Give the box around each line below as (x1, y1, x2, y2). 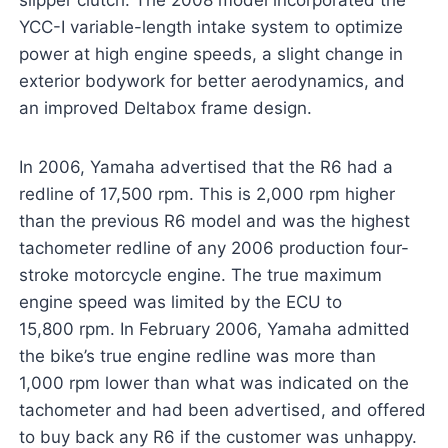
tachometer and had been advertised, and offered (18, 400, 426, 421)
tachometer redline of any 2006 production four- (18, 238, 409, 259)
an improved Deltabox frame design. (18, 98, 312, 119)
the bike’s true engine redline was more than (18, 346, 376, 367)
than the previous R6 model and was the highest (18, 211, 410, 232)
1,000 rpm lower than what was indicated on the (18, 373, 409, 394)
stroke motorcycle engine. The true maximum (18, 265, 382, 286)
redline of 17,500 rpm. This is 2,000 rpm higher (18, 184, 395, 205)
